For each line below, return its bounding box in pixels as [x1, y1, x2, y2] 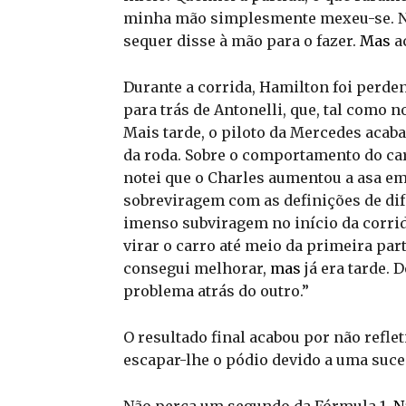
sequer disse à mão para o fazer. [123, 31, 360, 50]
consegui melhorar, [123, 258, 270, 277]
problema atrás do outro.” [123, 281, 309, 300]
